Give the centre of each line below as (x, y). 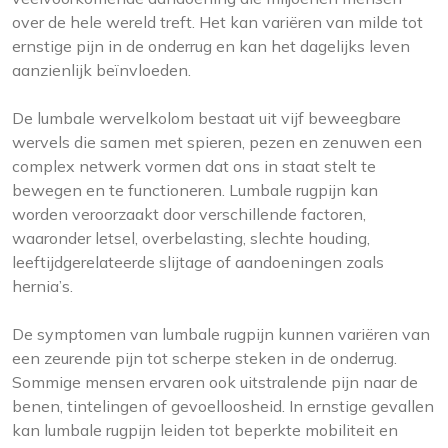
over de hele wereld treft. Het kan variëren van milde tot (217, 22)
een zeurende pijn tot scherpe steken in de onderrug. (204, 358)
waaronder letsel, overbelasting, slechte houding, (191, 238)
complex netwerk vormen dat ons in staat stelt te (194, 166)
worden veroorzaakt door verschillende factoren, (189, 214)
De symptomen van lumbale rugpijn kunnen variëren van (221, 334)
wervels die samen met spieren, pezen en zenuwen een (217, 142)
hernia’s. (42, 286)
